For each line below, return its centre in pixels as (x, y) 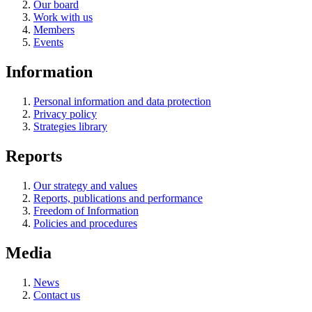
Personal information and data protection (122, 102)
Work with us (63, 17)
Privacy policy (65, 114)
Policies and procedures (85, 224)
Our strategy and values (85, 186)
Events (48, 42)
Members (54, 30)
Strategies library (70, 127)
